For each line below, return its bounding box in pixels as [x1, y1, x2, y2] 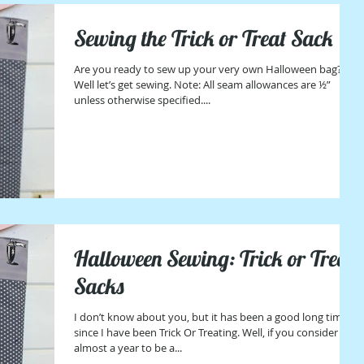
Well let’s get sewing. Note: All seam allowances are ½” [74, 76, 331, 92]
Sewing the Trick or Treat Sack [74, 24, 333, 52]
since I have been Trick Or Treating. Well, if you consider [74, 324, 338, 340]
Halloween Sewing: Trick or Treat [74, 244, 354, 272]
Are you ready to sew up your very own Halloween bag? [74, 61, 342, 76]
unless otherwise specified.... [74, 92, 210, 107]
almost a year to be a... [74, 340, 182, 355]
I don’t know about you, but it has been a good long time [74, 309, 348, 324]
